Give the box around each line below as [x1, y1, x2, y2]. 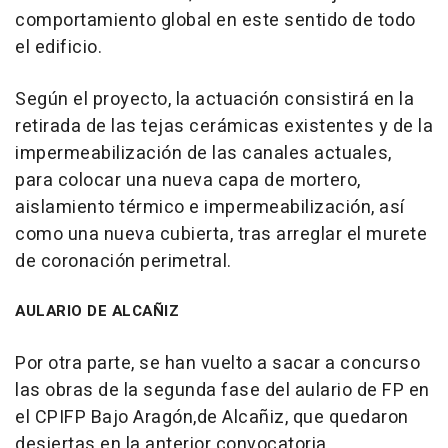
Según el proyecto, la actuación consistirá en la [15, 86, 414, 114]
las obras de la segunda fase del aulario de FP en [15, 377, 430, 405]
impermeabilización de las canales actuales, [15, 140, 392, 168]
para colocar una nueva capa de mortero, [15, 167, 361, 195]
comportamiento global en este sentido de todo [15, 7, 416, 35]
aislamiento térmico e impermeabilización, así [15, 194, 405, 222]
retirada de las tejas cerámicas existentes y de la [15, 113, 433, 141]
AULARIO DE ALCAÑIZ [15, 300, 179, 323]
